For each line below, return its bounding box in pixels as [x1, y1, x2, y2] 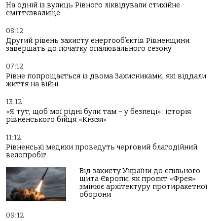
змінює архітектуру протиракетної [79, 183, 208, 191]
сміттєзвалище [6, 9, 60, 17]
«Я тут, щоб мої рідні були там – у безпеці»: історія [6, 108, 191, 116]
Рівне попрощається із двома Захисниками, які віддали [6, 72, 206, 80]
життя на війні [6, 80, 58, 88]
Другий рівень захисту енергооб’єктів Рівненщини [6, 37, 189, 45]
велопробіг [6, 151, 46, 159]
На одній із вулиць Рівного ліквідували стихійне [6, 1, 180, 9]
